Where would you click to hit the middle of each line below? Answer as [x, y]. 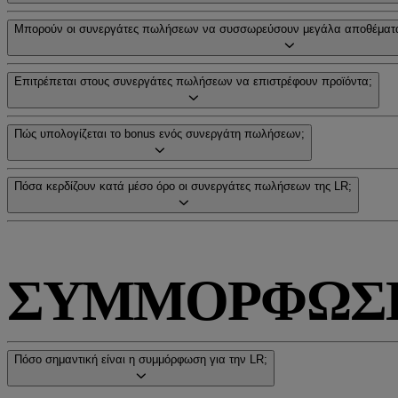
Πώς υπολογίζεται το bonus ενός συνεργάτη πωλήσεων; [159, 134]
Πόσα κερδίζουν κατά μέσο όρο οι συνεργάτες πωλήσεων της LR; [183, 186]
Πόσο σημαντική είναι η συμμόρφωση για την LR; [141, 359]
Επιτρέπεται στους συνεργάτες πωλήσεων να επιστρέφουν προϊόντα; [193, 81]
